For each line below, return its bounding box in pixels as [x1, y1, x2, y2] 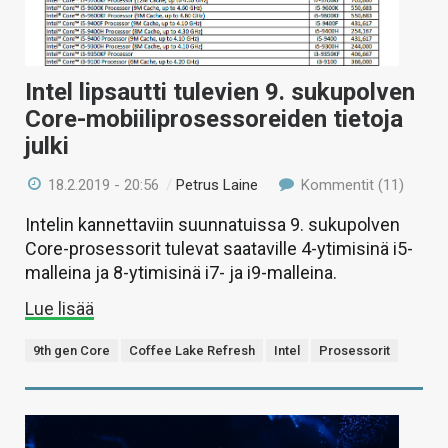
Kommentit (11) [296, 175, 404, 194]
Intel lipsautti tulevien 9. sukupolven [25, 77, 415, 106]
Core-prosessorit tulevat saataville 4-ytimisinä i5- [25, 237, 413, 259]
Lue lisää [25, 297, 94, 319]
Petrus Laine [176, 175, 259, 194]
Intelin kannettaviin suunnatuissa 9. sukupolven [25, 213, 400, 235]
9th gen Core [33, 342, 110, 358]
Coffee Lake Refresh [129, 342, 255, 358]
